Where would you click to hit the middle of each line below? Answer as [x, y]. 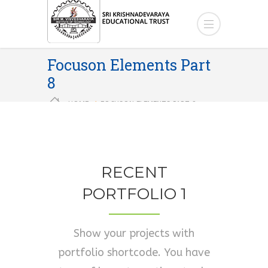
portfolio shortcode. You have [134, 252]
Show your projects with [134, 233]
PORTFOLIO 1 [134, 194]
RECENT [134, 172]
